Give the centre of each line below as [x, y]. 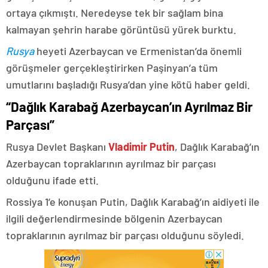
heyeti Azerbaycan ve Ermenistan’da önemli [138, 51]
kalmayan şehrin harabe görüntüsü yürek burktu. [121, 30]
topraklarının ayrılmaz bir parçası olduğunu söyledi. [125, 235]
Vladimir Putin [141, 147]
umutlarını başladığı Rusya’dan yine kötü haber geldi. [128, 85]
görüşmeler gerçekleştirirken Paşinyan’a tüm [112, 68]
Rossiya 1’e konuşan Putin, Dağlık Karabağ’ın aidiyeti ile [133, 202]
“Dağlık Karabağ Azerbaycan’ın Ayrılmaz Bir [129, 107]
